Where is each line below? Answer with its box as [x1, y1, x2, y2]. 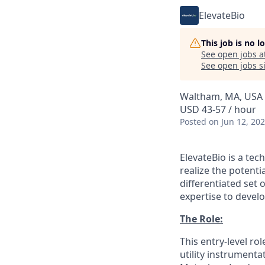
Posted [180, 116, 206, 127]
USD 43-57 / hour [180, 103, 256, 116]
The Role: [180, 212, 223, 225]
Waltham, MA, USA [180, 90, 263, 103]
